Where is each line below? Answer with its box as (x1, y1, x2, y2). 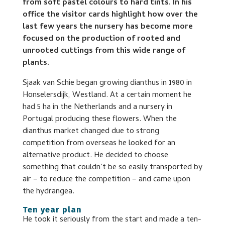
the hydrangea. (22, 185, 74, 198)
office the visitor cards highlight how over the (22, 8, 198, 22)
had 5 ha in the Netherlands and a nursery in (22, 100, 172, 114)
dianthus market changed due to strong (22, 125, 159, 138)
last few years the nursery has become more (22, 20, 193, 34)
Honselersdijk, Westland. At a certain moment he (22, 88, 191, 102)
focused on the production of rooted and (22, 32, 180, 46)
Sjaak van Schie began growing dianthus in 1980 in (22, 76, 192, 90)
